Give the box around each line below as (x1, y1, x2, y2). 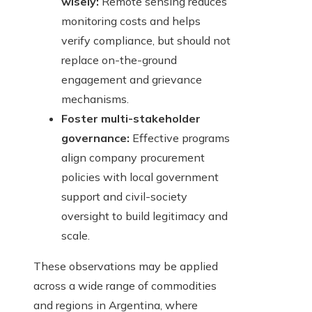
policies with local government (61, 170, 219, 185)
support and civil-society (61, 189, 187, 204)
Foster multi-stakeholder (61, 111, 201, 126)
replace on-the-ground (61, 53, 177, 68)
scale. (61, 228, 90, 243)
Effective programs (130, 131, 230, 146)
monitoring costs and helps (61, 14, 201, 29)
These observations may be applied (33, 259, 218, 274)
